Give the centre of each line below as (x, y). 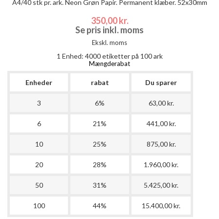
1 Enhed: (71, 56)
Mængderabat (109, 63)
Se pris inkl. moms (109, 30)
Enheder (39, 82)
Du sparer (161, 82)
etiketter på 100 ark (131, 56)
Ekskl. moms (109, 42)
